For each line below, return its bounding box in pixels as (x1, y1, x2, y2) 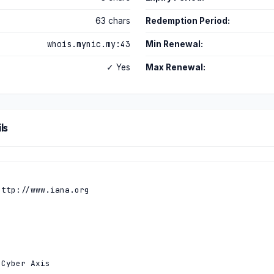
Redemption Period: (145, 16, 230, 26)
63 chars (95, 16, 130, 26)
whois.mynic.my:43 (47, 39, 130, 50)
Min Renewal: (145, 39, 203, 49)
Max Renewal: (145, 62, 206, 72)
